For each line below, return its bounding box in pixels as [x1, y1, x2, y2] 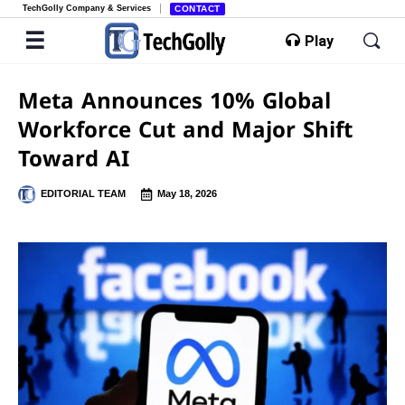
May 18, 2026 [157, 188, 217, 199]
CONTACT [174, 4, 221, 14]
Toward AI [18, 143, 129, 173]
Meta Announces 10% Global [18, 85, 331, 115]
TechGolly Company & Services [23, 4, 151, 13]
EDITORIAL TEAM [41, 188, 126, 199]
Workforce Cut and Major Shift [18, 114, 353, 144]
